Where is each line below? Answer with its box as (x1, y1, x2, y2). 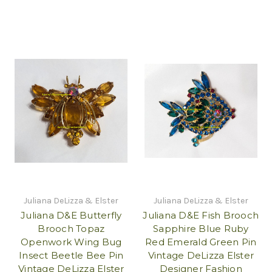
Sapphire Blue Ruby (153, 222, 249, 234)
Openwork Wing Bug (21, 236, 122, 248)
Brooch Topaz (38, 222, 105, 234)
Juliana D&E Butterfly (21, 209, 122, 221)
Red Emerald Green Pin (145, 236, 257, 248)
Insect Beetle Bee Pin (19, 249, 124, 261)
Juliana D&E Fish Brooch (143, 209, 259, 221)
